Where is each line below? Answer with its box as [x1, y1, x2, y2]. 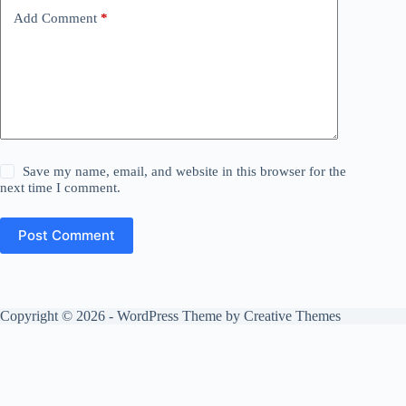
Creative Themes [244, 307, 341, 324]
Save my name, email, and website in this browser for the [23, 163, 347, 179]
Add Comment [14, 11, 97, 26]
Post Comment [18, 227, 115, 245]
